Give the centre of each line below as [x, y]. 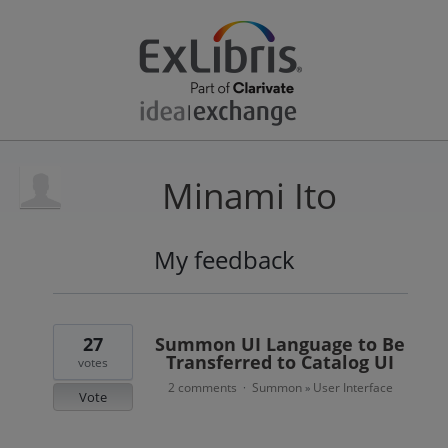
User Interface [352, 387]
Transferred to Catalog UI [280, 362]
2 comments [202, 387]
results [42, 321]
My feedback [224, 259]
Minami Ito [249, 195]
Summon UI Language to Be [280, 344]
